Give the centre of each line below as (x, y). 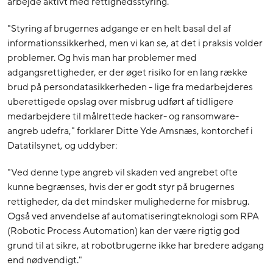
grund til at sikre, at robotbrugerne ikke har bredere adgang (136, 246)
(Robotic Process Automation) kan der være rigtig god (124, 231)
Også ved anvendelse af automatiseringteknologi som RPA (133, 217)
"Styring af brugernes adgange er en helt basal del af (119, 29)
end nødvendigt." (45, 261)
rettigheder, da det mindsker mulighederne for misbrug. (128, 202)
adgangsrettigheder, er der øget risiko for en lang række (127, 73)
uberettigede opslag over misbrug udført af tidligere (120, 102)
